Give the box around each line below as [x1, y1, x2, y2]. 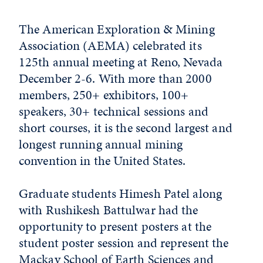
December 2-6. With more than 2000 [19, 69, 212, 87]
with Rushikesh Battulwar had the [19, 201, 198, 219]
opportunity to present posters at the [19, 217, 212, 235]
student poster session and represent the [19, 234, 229, 252]
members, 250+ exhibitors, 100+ [19, 86, 189, 104]
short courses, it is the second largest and [19, 119, 232, 137]
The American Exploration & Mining [19, 20, 215, 38]
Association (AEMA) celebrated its [19, 36, 202, 55]
